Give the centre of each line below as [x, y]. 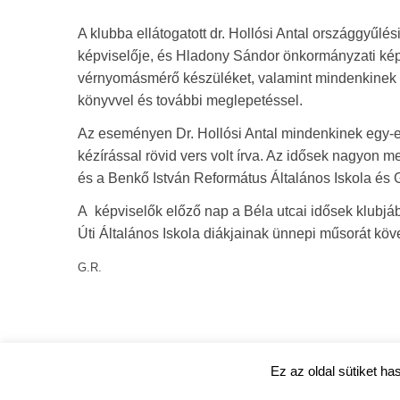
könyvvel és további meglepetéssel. [190, 100]
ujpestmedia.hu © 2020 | [148, 374]
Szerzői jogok [262, 374]
